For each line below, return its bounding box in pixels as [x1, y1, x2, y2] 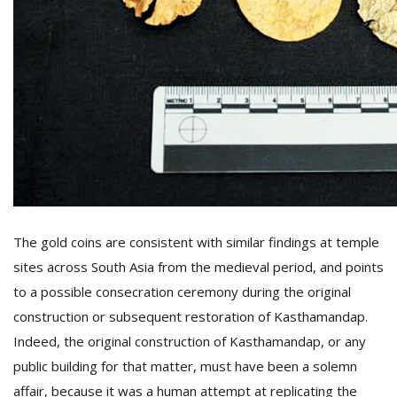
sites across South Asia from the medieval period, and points [13, 258, 384, 276]
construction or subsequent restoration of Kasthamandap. [13, 307, 368, 325]
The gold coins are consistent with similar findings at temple [13, 233, 379, 251]
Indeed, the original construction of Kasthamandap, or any [13, 332, 366, 350]
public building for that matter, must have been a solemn [13, 357, 357, 375]
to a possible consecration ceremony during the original [13, 283, 351, 300]
